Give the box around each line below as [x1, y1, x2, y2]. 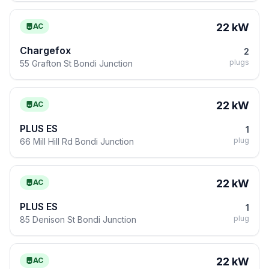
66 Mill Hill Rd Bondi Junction [20, 136, 134, 147]
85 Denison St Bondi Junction [20, 214, 136, 225]
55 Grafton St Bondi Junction [20, 58, 133, 68]
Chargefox [20, 44, 71, 56]
